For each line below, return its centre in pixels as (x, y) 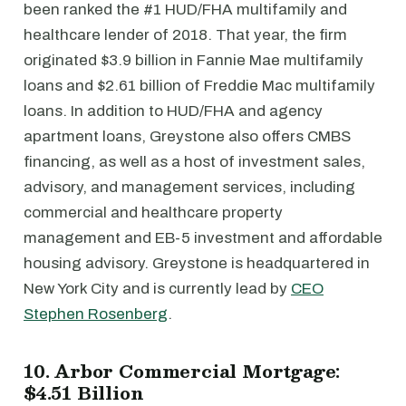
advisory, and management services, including (189, 187)
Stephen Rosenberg (96, 314)
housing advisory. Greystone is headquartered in (197, 263)
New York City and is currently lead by (157, 288)
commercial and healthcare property (153, 212)
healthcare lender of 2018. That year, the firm (185, 34)
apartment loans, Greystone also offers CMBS (187, 136)
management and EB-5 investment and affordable (203, 237)
